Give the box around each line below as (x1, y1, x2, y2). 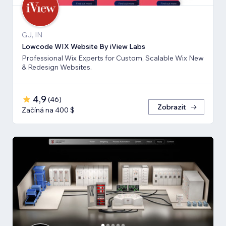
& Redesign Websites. (22, 63, 92, 72)
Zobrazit (157, 102, 186, 112)
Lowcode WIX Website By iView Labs (22, 42, 145, 51)
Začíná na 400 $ (22, 105, 75, 115)
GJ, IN (22, 30, 42, 40)
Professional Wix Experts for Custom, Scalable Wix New (22, 53, 204, 63)
